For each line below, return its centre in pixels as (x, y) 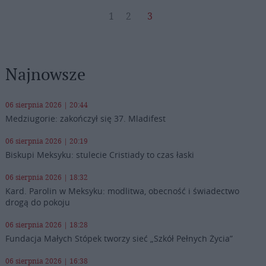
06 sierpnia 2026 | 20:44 (46, 104)
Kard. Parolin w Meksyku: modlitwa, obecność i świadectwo (122, 191)
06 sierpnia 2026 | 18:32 (46, 177)
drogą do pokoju (37, 202)
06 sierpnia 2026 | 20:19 (46, 141)
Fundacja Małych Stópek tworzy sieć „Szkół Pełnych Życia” (119, 238)
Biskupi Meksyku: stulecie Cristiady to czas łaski (99, 154)
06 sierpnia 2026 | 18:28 (46, 224)
